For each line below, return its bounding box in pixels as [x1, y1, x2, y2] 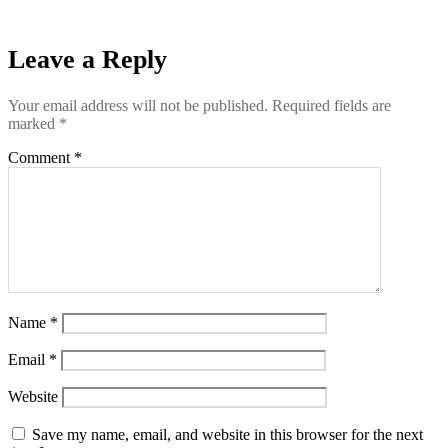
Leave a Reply [8, 45, 167, 75]
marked [8, 114, 59, 132]
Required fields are [272, 96, 391, 114]
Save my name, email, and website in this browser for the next [32, 425, 423, 443]
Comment [8, 148, 74, 166]
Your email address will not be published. [8, 96, 268, 114]
